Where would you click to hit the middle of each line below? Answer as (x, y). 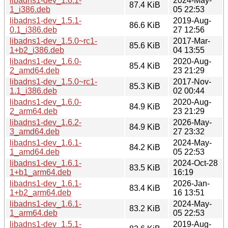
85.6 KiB (145, 45)
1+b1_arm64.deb (40, 172)
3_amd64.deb (35, 131)
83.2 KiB (145, 208)
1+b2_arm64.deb (40, 192)
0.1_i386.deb (33, 30)
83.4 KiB (145, 188)
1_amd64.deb (35, 152)
